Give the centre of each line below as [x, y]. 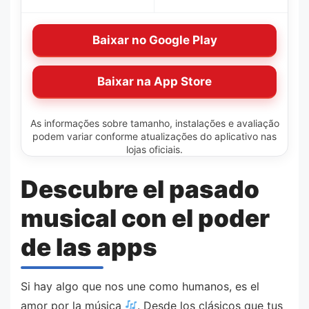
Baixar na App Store [154, 81]
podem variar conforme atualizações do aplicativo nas [154, 137]
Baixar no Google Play [154, 40]
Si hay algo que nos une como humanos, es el [140, 287]
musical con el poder [145, 218]
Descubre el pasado [140, 189]
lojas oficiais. [154, 150]
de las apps [89, 247]
